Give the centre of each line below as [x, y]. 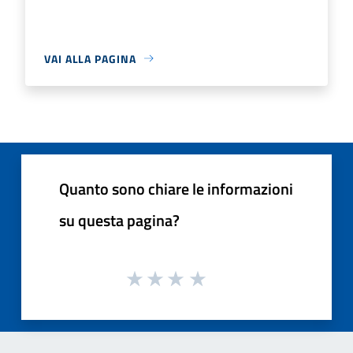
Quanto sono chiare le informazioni [176, 188]
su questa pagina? [119, 220]
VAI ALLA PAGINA [90, 58]
